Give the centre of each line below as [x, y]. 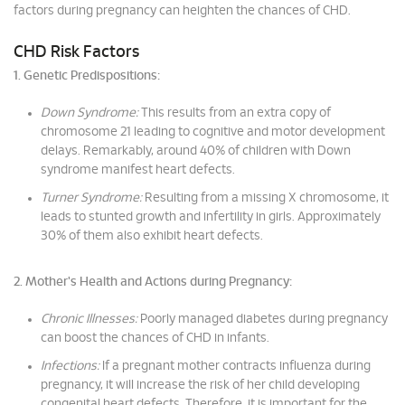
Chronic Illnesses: [89, 319]
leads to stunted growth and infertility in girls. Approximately [211, 217]
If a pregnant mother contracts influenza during [235, 366]
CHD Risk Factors [76, 52]
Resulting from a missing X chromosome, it [265, 198]
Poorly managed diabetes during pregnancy [263, 319]
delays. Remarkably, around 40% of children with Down [196, 151]
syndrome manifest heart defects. [138, 170]
